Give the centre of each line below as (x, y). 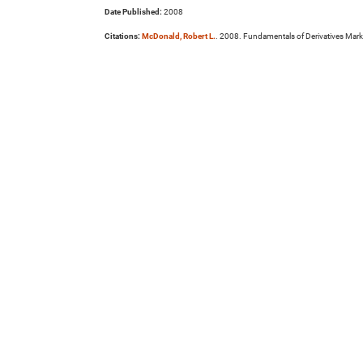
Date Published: (133, 12)
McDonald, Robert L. (179, 36)
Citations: (122, 36)
